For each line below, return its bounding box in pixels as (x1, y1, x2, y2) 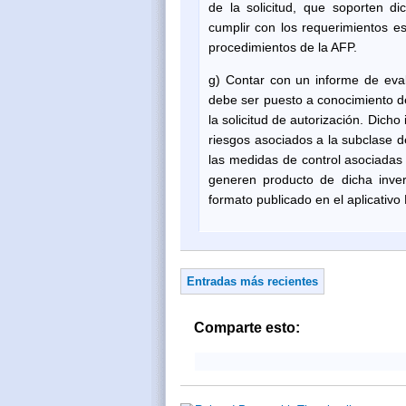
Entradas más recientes (187, 275, 318, 288)
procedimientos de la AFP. (208, 39, 357, 54)
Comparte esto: (194, 319, 300, 335)
